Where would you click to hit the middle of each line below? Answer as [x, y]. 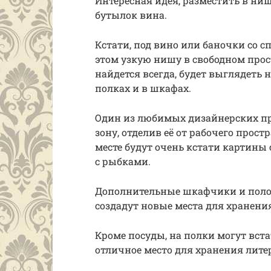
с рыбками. [123, 161]
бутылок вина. [131, 15]
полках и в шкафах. [143, 88]
